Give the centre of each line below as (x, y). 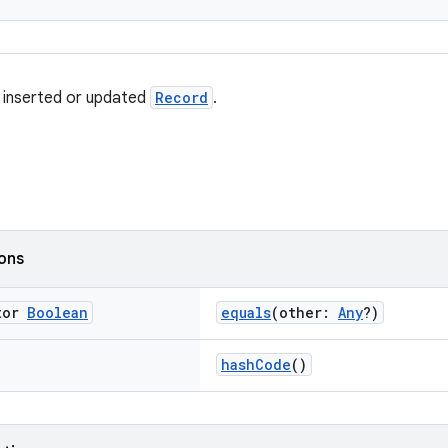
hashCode (256, 364)
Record (181, 97)
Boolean (57, 312)
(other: (304, 312)
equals (246, 312)
